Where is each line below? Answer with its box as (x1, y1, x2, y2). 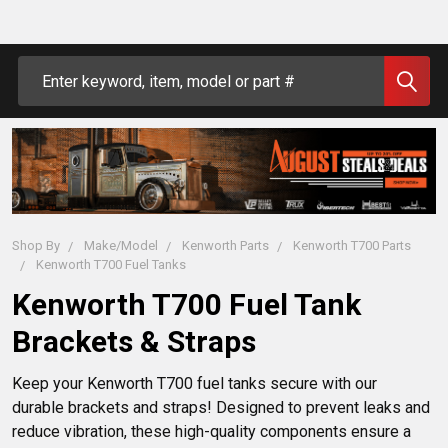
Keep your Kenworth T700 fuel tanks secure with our (12, 374, 381, 394)
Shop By (12, 238, 60, 254)
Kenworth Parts (182, 238, 269, 254)
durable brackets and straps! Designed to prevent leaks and (12, 398, 434, 418)
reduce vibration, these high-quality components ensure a (12, 422, 415, 442)
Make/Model (84, 238, 158, 254)
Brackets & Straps (12, 324, 256, 360)
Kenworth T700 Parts (293, 238, 411, 254)
